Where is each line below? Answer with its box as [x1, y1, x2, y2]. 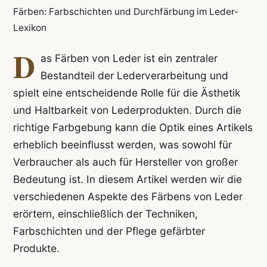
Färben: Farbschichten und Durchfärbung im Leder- [13, 5, 238, 17]
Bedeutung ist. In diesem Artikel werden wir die [13, 173, 242, 186]
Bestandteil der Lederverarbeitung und [40, 69, 228, 82]
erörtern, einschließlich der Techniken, [13, 207, 198, 221]
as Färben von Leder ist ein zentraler [40, 52, 218, 65]
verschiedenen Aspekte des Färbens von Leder [13, 190, 243, 203]
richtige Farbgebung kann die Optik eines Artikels [13, 121, 253, 134]
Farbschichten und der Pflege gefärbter [13, 225, 205, 238]
